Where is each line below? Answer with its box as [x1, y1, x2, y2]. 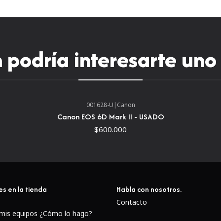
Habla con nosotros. [116, 184, 182, 194]
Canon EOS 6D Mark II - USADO [57, 110, 164, 122]
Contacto [116, 197, 147, 207]
